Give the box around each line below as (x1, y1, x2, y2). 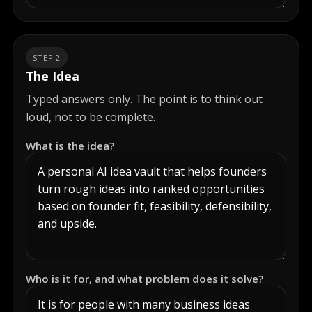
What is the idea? (26, 139, 114, 153)
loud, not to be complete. (26, 109, 155, 125)
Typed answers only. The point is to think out (26, 91, 263, 107)
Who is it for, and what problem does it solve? (26, 272, 263, 286)
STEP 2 (33, 52, 61, 63)
